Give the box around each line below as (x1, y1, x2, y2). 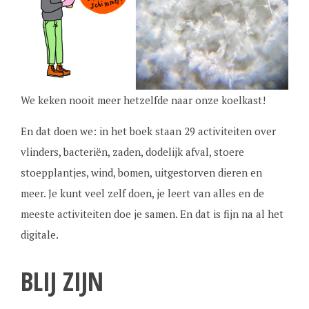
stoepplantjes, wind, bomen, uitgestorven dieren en (20, 166, 262, 180)
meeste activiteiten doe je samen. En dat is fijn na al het (20, 207, 283, 221)
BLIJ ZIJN (20, 263, 103, 299)
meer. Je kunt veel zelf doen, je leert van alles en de (20, 186, 264, 201)
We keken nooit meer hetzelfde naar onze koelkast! (20, 93, 266, 108)
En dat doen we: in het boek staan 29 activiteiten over (20, 124, 276, 139)
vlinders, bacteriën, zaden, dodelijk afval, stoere (20, 145, 244, 159)
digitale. (20, 228, 59, 242)
